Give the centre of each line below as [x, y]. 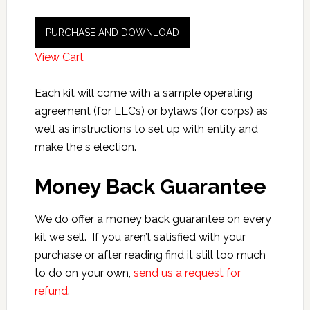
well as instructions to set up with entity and [146, 129]
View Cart [59, 57]
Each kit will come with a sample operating [143, 93]
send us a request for [187, 273]
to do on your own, [84, 273]
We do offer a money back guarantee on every [153, 219]
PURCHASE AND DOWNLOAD [112, 33]
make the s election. [85, 147]
